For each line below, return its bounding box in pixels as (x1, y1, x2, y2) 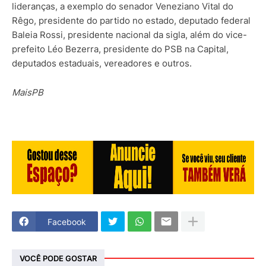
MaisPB (12, 87, 43, 99)
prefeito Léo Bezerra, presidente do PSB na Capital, (12, 43, 229, 55)
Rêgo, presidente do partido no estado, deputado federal (12, 15, 251, 27)
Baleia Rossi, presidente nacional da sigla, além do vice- (12, 29, 247, 41)
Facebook (47, 216, 86, 227)
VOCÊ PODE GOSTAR (20, 253, 97, 263)
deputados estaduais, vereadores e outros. (12, 58, 192, 69)
